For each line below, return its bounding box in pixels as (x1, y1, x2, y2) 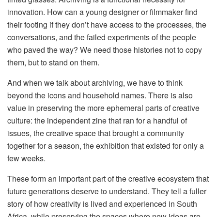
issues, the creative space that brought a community (7, 127, 184, 139)
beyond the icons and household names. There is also (7, 89, 193, 101)
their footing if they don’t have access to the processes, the (7, 18, 206, 30)
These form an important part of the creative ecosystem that (7, 172, 209, 184)
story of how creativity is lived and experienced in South (7, 198, 197, 209)
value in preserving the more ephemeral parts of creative (7, 102, 200, 113)
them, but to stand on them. (7, 56, 99, 68)
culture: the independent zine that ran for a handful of (7, 114, 187, 126)
